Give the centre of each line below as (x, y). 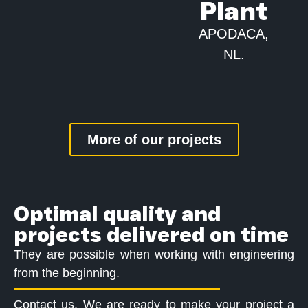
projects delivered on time (151, 234)
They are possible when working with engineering (154, 254)
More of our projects (154, 139)
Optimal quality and (117, 214)
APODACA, (234, 34)
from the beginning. (67, 273)
